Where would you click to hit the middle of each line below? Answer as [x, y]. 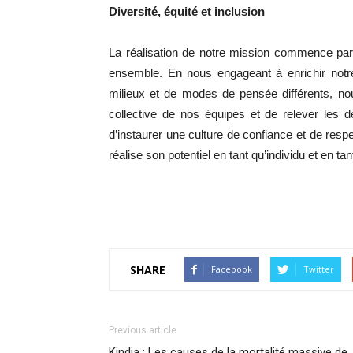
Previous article [143, 330]
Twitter [319, 269]
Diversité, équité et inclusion [188, 11]
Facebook [232, 269]
